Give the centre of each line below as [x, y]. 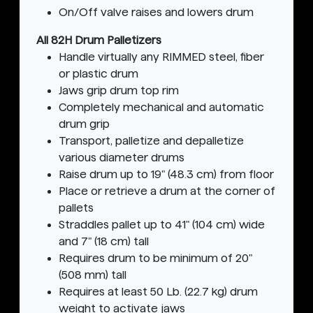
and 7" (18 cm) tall [104, 242]
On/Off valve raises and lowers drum [156, 13]
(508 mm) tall [93, 275]
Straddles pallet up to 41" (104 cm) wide [162, 225]
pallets [76, 208]
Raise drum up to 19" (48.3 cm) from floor [166, 175]
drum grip [84, 124]
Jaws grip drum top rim [119, 91]
